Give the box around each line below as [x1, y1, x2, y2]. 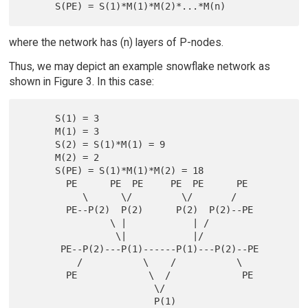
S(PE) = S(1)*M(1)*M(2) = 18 [22, 164, 56, 176]
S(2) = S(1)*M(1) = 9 [22, 138, 56, 150]
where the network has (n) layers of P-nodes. [8, 36, 223, 49]
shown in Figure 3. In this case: [8, 74, 154, 88]
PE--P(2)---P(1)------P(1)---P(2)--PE [22, 243, 61, 254]
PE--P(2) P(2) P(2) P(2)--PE [22, 203, 67, 215]
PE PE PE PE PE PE [22, 177, 67, 189]
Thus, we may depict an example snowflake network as [8, 59, 270, 73]
